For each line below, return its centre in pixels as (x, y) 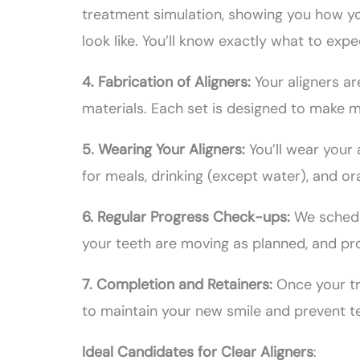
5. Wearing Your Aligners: (166, 150)
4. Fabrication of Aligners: (169, 82)
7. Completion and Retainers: (180, 285)
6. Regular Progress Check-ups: (188, 217)
